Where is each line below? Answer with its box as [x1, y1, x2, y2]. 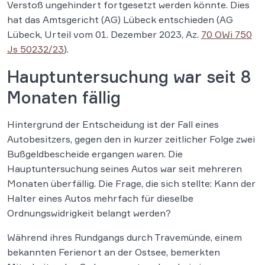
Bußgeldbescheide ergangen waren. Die [7, 148, 183, 160]
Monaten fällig [7, 87, 121, 108]
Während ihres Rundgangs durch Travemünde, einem [7, 231, 242, 243]
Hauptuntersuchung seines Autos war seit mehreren [7, 163, 242, 174]
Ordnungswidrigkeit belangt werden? [7, 207, 171, 219]
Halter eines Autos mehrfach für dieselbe [7, 192, 193, 204]
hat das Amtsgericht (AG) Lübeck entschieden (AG [7, 14, 233, 25]
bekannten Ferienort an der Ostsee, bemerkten [7, 246, 220, 258]
